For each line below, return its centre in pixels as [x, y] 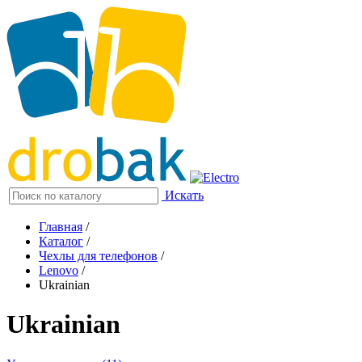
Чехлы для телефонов [98, 256]
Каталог [61, 241]
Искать [184, 195]
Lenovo [59, 270]
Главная [61, 227]
